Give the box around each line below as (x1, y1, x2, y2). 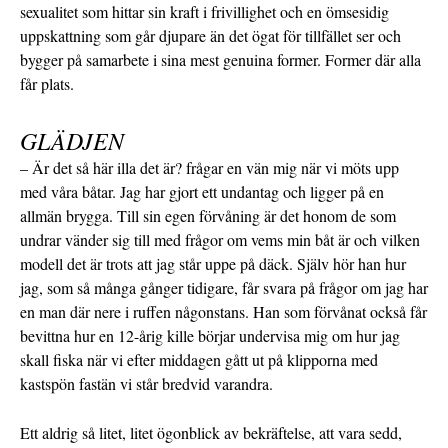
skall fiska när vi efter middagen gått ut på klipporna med (20, 349, 378, 371)
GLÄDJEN (20, 124, 124, 157)
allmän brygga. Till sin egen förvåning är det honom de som (20, 205, 396, 227)
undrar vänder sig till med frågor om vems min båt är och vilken (20, 229, 420, 251)
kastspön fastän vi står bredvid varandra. (20, 373, 273, 395)
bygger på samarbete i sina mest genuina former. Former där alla (20, 49, 421, 71)
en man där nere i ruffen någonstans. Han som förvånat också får (20, 301, 427, 323)
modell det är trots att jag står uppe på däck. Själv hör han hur (20, 253, 406, 275)
